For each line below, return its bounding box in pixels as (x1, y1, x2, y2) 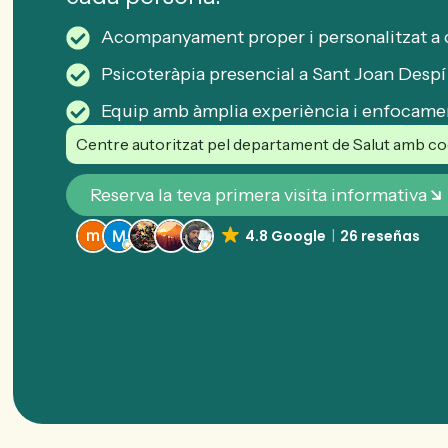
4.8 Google (244, 226, 326, 247)
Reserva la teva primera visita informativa (90, 184, 428, 207)
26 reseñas (339, 226, 420, 247)
